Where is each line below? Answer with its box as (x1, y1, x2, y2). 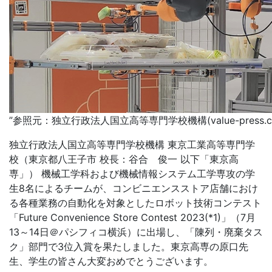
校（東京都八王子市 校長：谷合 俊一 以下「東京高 (9, 153, 239, 165)
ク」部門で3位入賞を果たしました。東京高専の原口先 (9, 240, 248, 253)
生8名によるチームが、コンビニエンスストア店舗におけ (9, 182, 258, 194)
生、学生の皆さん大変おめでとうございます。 (9, 255, 213, 267)
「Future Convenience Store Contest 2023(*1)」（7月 (9, 211, 256, 223)
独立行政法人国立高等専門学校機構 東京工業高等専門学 (9, 138, 255, 151)
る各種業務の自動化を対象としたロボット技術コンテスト (9, 197, 262, 209)
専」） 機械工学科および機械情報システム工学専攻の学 (9, 168, 255, 180)
